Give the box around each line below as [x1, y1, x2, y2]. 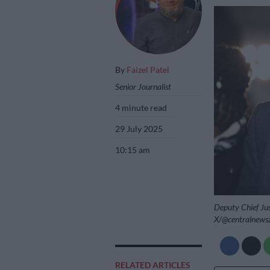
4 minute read [115, 102, 168, 113]
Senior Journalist [115, 81, 171, 92]
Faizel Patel [127, 64, 169, 75]
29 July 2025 [115, 123, 163, 134]
